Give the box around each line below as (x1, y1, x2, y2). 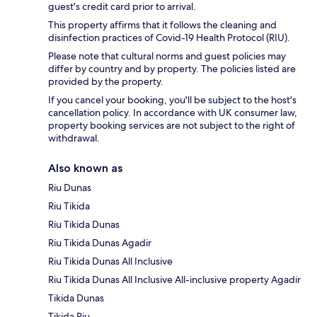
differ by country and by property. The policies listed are (48, 62, 296, 75)
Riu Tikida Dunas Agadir (48, 236, 151, 249)
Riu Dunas (48, 180, 91, 194)
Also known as (48, 161, 122, 175)
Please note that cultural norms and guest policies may (48, 49, 286, 62)
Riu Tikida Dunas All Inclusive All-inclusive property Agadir (48, 272, 301, 286)
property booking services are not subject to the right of (48, 118, 295, 132)
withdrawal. (48, 131, 100, 144)
